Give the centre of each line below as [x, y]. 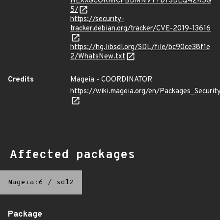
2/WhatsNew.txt [98, 57]
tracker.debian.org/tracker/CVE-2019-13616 [140, 29]
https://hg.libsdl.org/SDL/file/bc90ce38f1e [140, 47]
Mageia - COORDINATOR [111, 80]
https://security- [97, 19]
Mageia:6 [26, 182]
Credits [21, 80]
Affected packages [72, 155]
